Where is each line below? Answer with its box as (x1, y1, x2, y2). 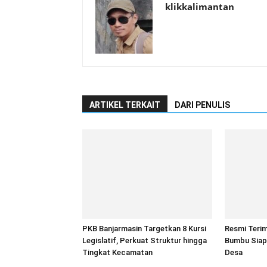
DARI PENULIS (175, 100, 230, 110)
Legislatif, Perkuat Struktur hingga (82, 236, 207, 245)
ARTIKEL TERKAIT (89, 100, 160, 110)
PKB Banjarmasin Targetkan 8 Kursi (82, 224, 206, 233)
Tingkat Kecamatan (82, 248, 153, 257)
